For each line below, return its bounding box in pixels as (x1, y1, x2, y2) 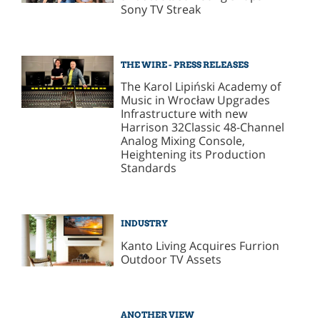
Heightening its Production (121, 146, 266, 163)
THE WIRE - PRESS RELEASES (121, 59, 249, 70)
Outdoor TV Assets (121, 251, 222, 268)
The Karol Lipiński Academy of (121, 79, 281, 95)
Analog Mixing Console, (121, 133, 246, 149)
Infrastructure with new (121, 106, 248, 122)
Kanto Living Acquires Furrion (121, 238, 280, 254)
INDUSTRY (121, 218, 169, 229)
